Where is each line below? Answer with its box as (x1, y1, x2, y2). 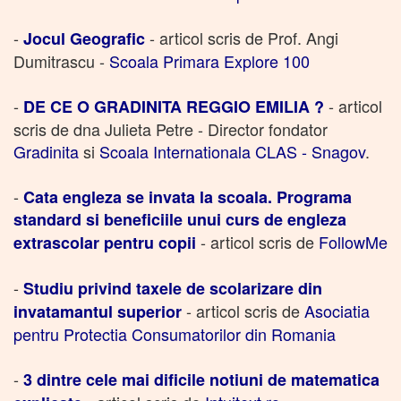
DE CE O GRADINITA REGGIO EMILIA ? (23, 94, 328, 118)
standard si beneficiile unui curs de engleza (13, 207, 346, 231)
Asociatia (304, 298, 370, 322)
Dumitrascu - (13, 48, 109, 73)
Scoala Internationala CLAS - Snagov (99, 139, 365, 163)
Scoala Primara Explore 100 (109, 48, 310, 73)
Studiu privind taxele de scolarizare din (23, 276, 322, 300)
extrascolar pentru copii (13, 230, 196, 254)
